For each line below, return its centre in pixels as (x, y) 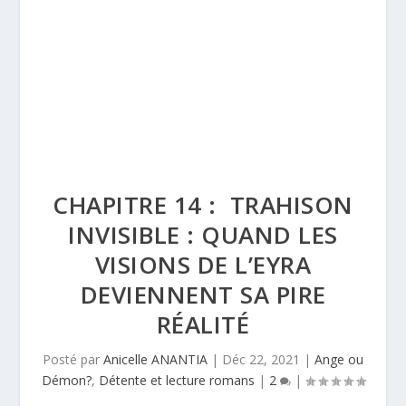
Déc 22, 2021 (261, 359)
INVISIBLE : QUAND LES (203, 235)
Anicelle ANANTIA (155, 359)
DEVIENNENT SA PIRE (203, 295)
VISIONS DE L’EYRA (203, 265)
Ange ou (339, 359)
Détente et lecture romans (176, 380)
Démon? (66, 380)
